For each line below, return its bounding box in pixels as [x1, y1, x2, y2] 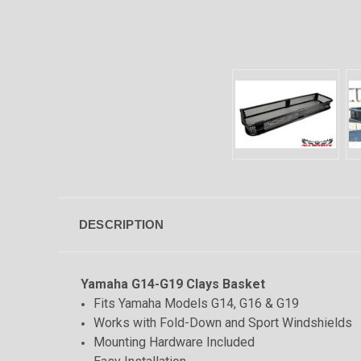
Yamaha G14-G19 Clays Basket [81, 276, 265, 292]
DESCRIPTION [78, 217, 164, 231]
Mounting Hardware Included [93, 334, 255, 350]
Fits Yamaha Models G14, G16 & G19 [93, 295, 300, 311]
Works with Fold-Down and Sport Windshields [93, 314, 353, 330]
